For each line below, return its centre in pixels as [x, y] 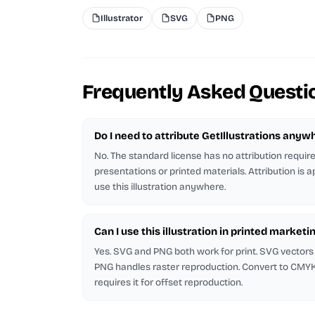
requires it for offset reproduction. [168, 282]
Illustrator [122, 18]
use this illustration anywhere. [160, 186]
